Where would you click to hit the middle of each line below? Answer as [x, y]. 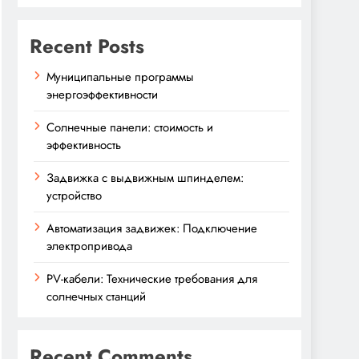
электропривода [89, 246]
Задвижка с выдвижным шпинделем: [145, 178]
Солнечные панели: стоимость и [130, 127]
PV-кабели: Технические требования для [152, 279]
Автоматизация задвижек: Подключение [152, 228]
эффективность [84, 145]
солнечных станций [96, 296]
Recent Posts [87, 46]
